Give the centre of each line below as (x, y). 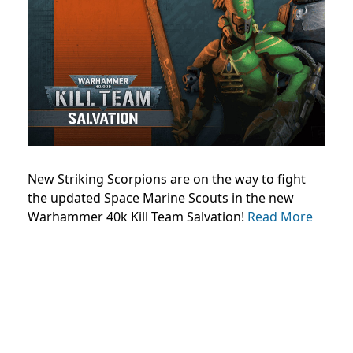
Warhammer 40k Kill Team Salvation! (137, 216)
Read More (280, 216)
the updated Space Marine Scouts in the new (161, 197)
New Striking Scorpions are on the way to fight (167, 178)
